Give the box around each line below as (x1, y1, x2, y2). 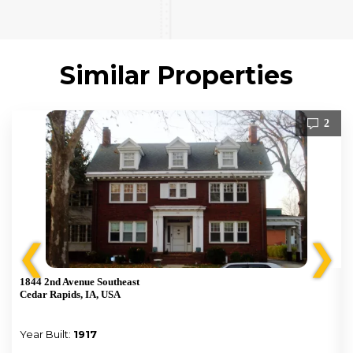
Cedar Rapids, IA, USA (20, 288, 121, 300)
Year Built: (20, 328, 73, 340)
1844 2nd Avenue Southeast (20, 276, 139, 288)
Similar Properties (60, 60, 293, 91)
